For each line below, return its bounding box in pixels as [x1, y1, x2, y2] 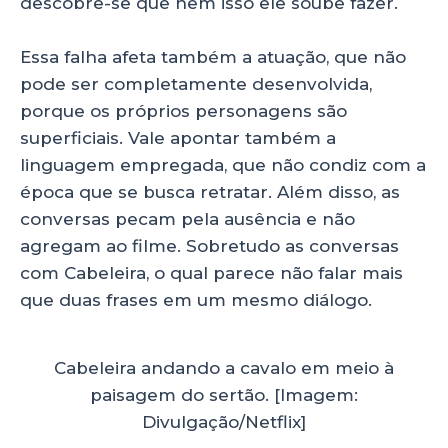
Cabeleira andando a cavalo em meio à [54, 357, 394, 378]
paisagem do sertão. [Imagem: [90, 384, 358, 405]
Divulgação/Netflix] [142, 411, 306, 432]
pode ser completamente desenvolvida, [20, 74, 372, 94]
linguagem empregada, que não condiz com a [20, 155, 426, 175]
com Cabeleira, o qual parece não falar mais [20, 263, 403, 283]
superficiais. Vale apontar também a [20, 128, 336, 148]
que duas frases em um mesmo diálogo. [20, 290, 372, 310]
